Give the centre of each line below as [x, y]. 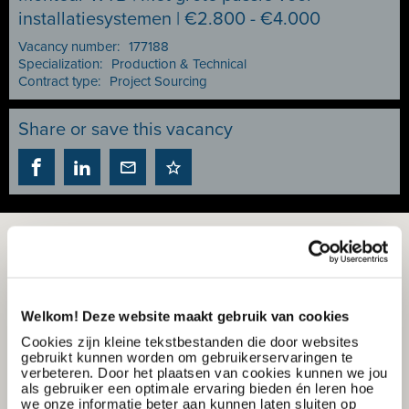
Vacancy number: [69, 47]
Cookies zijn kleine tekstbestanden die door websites [190, 341]
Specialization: [60, 64]
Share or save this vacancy [126, 130]
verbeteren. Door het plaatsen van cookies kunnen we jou [204, 372]
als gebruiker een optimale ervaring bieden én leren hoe [198, 388]
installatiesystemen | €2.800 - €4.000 [169, 19]
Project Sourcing [158, 81]
